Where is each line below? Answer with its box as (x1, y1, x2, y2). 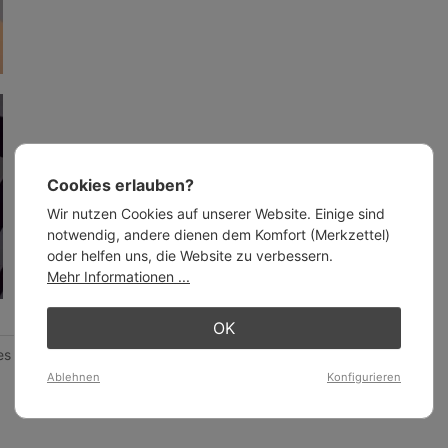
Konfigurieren (327, 369, 401, 384)
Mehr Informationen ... (47, 267, 190, 285)
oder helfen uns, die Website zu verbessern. (47, 246, 333, 264)
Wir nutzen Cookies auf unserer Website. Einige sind (47, 204, 385, 222)
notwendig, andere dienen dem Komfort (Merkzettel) (47, 225, 390, 243)
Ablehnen (47, 369, 100, 384)
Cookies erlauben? (47, 174, 194, 195)
